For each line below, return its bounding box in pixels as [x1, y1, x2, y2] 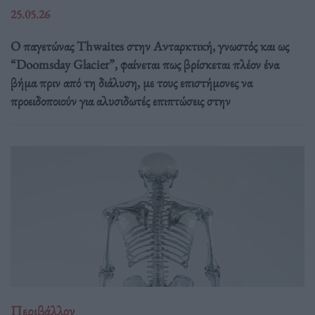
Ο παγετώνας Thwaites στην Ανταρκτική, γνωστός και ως [11, 37, 289, 55]
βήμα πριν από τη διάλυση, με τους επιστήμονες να [11, 73, 252, 91]
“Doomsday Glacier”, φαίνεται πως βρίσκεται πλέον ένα [11, 55, 279, 73]
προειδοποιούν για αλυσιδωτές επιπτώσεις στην [11, 91, 231, 110]
